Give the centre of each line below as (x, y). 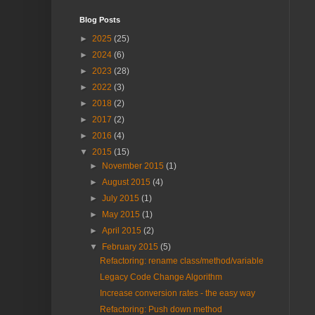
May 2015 (122, 215)
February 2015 (131, 247)
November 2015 (134, 166)
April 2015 (122, 231)
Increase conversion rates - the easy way (178, 294)
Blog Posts (99, 20)
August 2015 (127, 182)
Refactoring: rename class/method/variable (182, 261)
